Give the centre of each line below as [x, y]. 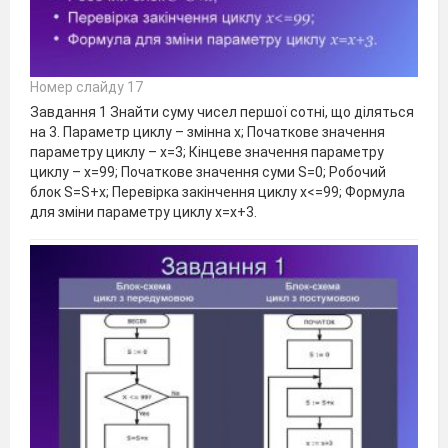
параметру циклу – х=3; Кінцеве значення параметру [207, 151]
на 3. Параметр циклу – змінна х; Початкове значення [207, 131]
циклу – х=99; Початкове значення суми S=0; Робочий [208, 171]
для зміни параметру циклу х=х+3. [143, 211]
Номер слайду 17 [86, 86]
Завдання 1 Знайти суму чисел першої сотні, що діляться [222, 111]
